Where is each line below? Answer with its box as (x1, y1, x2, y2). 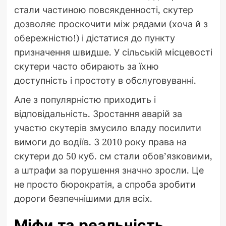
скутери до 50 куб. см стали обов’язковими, (14, 150, 212, 162)
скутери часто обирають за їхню (14, 60, 159, 73)
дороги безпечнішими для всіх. (14, 192, 152, 205)
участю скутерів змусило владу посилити (14, 122, 201, 134)
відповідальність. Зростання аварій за (14, 107, 182, 120)
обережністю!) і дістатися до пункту (14, 32, 175, 44)
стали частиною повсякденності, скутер (14, 4, 193, 16)
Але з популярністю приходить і (14, 93, 156, 106)
